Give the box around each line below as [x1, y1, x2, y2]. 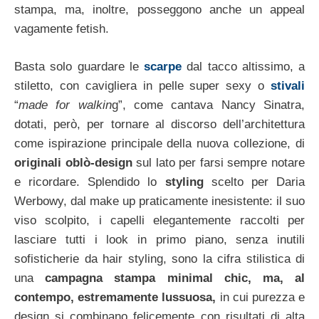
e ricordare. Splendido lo [14, 174, 165, 189]
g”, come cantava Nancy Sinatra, [111, 98, 305, 112]
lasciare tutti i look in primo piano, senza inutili [14, 232, 305, 246]
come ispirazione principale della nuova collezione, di [14, 136, 305, 150]
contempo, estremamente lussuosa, [14, 290, 220, 304]
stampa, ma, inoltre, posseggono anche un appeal [14, 3, 305, 17]
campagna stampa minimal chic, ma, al [45, 271, 305, 285]
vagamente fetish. [14, 22, 109, 36]
